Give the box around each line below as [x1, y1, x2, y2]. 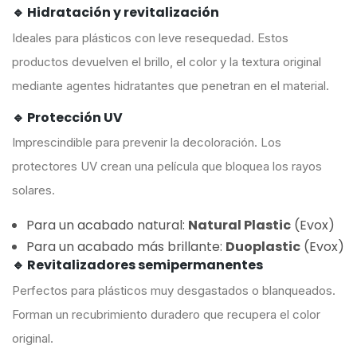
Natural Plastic [188, 216, 291, 235]
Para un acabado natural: [26, 216, 188, 235]
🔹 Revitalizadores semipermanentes [12, 256, 263, 275]
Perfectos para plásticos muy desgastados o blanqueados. [12, 282, 335, 298]
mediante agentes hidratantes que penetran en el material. [12, 77, 329, 93]
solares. [12, 182, 55, 198]
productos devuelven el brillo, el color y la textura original [12, 53, 321, 69]
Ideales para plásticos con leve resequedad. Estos [12, 29, 288, 45]
